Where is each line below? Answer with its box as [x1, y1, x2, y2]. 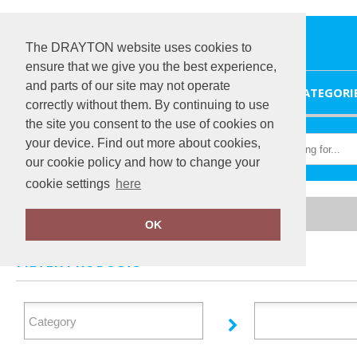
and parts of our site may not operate [25, 79, 230, 92]
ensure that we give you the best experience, [25, 60, 277, 73]
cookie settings [25, 177, 113, 191]
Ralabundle [83, 206, 139, 221]
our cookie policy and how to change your [25, 155, 260, 169]
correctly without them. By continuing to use [25, 98, 269, 112]
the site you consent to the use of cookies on [25, 117, 274, 131]
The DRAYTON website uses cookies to [25, 41, 252, 54]
